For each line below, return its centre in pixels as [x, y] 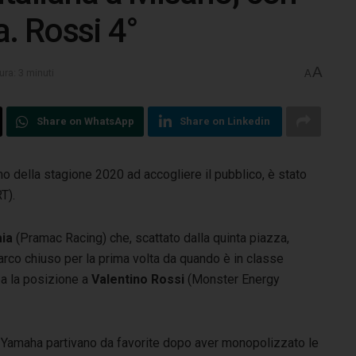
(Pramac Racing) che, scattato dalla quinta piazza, [153, 238]
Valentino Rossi [139, 279]
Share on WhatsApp [85, 121]
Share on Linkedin [225, 121]
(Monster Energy [234, 279]
